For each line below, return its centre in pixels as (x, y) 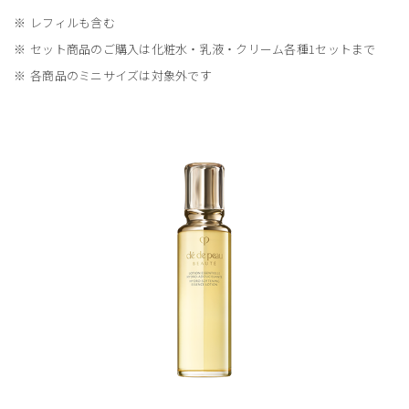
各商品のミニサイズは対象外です (121, 76)
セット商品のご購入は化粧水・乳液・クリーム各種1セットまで (203, 49)
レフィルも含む (73, 23)
